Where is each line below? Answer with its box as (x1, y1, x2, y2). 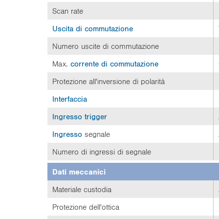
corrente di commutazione (70, 60, 158, 67)
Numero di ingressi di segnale (52, 148, 151, 155)
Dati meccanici (52, 168, 106, 175)
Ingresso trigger (52, 112, 107, 120)
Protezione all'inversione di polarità (52, 77, 165, 85)
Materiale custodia (52, 185, 111, 193)
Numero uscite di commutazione (52, 42, 159, 50)
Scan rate (52, 7, 83, 15)
